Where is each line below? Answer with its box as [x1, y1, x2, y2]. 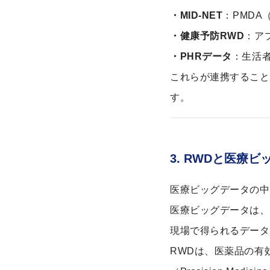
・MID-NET [170, 10, 223, 20]
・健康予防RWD [170, 31, 245, 41]
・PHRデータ [170, 51, 232, 61]
